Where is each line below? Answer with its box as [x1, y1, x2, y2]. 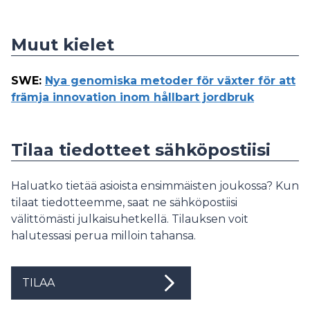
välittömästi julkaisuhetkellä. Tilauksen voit [11, 212, 248, 226]
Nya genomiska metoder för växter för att [45, 74, 295, 87]
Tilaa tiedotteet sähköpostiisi [11, 140, 271, 160]
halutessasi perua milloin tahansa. [11, 229, 196, 242]
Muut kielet [11, 35, 114, 55]
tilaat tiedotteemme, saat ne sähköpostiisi [11, 196, 237, 209]
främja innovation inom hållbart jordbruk [11, 91, 254, 104]
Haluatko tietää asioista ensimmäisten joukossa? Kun [11, 179, 299, 192]
